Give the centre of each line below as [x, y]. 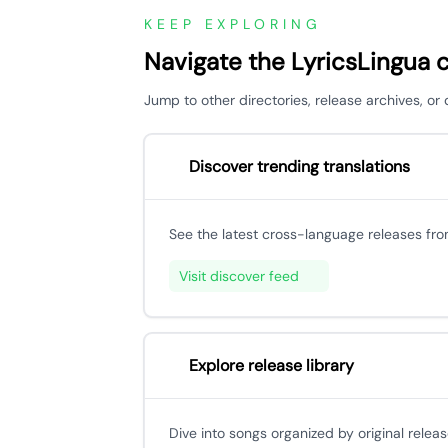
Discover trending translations [299, 166]
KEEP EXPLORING [233, 24]
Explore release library [271, 365]
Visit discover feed [239, 276]
